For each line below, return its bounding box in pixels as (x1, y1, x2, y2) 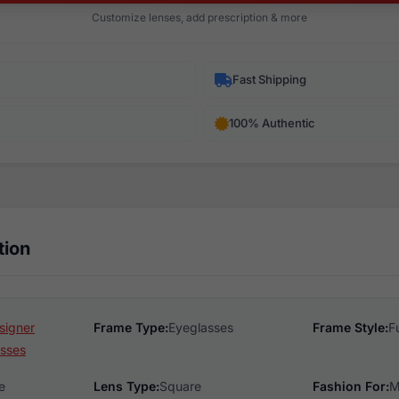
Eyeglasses (167, 320, 233, 335)
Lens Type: (93, 379, 159, 394)
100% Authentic (229, 116, 315, 130)
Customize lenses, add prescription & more (92, 11, 307, 24)
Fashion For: (313, 379, 390, 394)
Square (159, 379, 201, 394)
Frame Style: (313, 320, 389, 335)
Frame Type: (93, 320, 168, 335)
